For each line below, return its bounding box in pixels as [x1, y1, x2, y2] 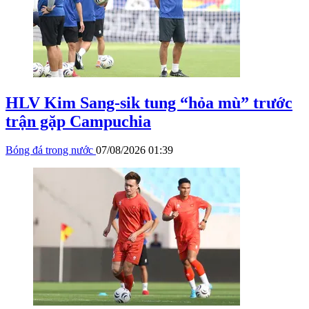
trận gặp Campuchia [6, 112, 151, 130]
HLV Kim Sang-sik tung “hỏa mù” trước [6, 93, 292, 112]
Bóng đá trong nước [6, 144, 96, 157]
